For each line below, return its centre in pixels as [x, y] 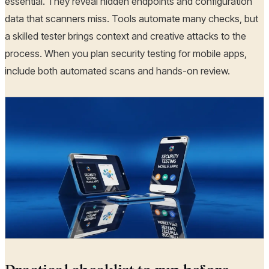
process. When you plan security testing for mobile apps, [126, 54]
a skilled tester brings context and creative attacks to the [125, 36]
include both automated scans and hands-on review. [117, 71]
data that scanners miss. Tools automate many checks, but [131, 19]
